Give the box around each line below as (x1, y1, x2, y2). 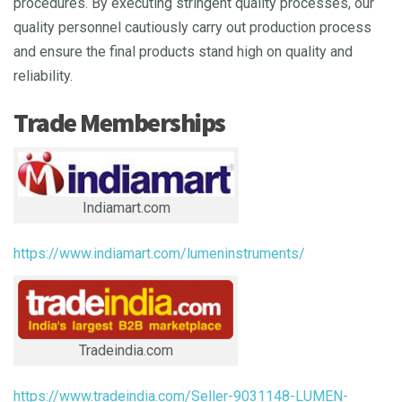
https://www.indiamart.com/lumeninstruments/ (13, 245, 305, 263)
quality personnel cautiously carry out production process (13, 19, 371, 37)
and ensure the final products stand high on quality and (13, 43, 353, 61)
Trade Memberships (13, 105, 225, 140)
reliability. (13, 67, 76, 85)
